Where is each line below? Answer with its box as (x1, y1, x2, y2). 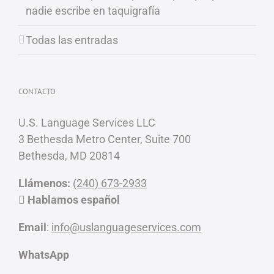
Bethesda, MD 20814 (18, 149, 120, 162)
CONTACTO (18, 86, 56, 97)
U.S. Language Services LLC (18, 116, 155, 129)
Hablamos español (25, 193, 120, 206)
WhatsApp (18, 248, 69, 261)
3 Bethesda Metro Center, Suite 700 (18, 132, 191, 146)
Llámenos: (18, 176, 73, 190)
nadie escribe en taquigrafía (26, 4, 160, 17)
